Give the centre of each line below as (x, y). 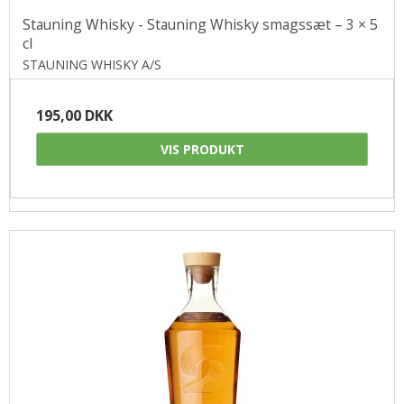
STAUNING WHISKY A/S (92, 64)
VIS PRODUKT (202, 149)
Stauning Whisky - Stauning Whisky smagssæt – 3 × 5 (200, 24)
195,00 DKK (74, 115)
